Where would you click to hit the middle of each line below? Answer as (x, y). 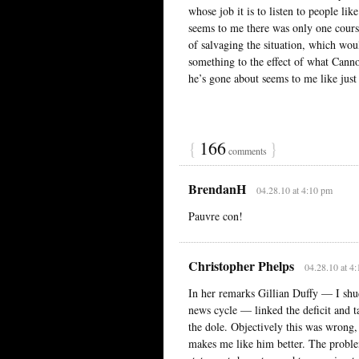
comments (248, 150)
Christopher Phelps (241, 265)
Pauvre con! (216, 216)
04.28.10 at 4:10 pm (294, 190)
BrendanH (217, 188)
